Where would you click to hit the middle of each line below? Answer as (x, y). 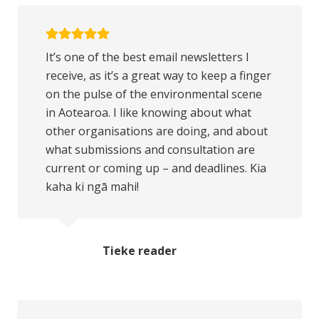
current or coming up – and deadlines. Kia (156, 168)
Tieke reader (140, 251)
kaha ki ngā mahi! (92, 186)
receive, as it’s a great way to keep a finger (158, 75)
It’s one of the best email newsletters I (147, 57)
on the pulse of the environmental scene (154, 94)
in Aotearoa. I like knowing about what (148, 112)
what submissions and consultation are (150, 149)
